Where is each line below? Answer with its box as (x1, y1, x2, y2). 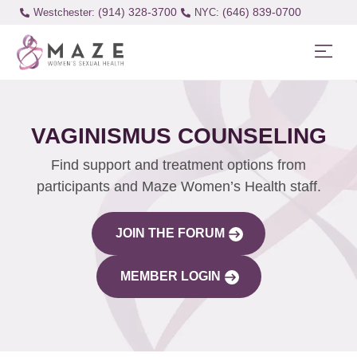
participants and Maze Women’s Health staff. (36, 178, 321, 194)
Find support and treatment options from (51, 156, 306, 173)
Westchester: (33, 6, 95, 18)
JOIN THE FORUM (116, 226, 225, 240)
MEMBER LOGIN (120, 269, 221, 283)
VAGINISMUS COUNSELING (30, 123, 327, 148)
